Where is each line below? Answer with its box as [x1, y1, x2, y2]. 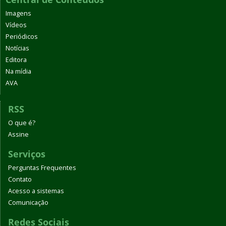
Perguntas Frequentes [8, 163, 76, 172]
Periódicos [6, 32, 38, 41]
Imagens [6, 9, 31, 18]
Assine [8, 130, 29, 139]
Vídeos [6, 21, 27, 29]
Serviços [8, 148, 45, 160]
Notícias [6, 44, 29, 52]
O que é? [8, 119, 35, 127]
